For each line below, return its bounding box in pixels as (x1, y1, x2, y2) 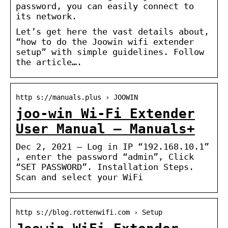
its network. (16, 11, 77, 21)
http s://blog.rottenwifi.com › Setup (16, 208, 162, 216)
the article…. (16, 56, 82, 67)
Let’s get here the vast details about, (16, 26, 209, 37)
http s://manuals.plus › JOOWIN (16, 93, 138, 101)
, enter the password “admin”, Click (16, 151, 194, 162)
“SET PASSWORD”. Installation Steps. (16, 161, 194, 172)
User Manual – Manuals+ (16, 121, 195, 136)
